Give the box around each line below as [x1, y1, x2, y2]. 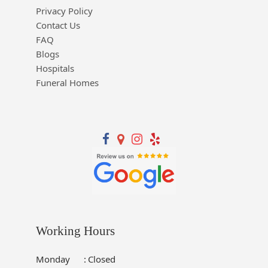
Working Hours [35, 223, 115, 238]
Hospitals [35, 62, 74, 74]
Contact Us [35, 19, 80, 31]
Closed [87, 252, 115, 265]
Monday [35, 252, 70, 265]
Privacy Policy [35, 4, 93, 17]
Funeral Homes [35, 76, 99, 89]
